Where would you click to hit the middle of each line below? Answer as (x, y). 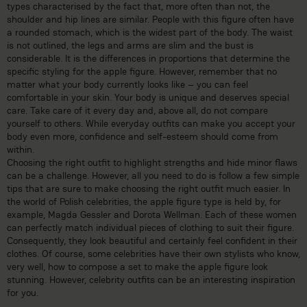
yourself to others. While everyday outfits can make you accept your (151, 123)
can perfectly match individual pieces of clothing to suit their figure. (150, 227)
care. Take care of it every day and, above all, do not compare (137, 110)
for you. (23, 292)
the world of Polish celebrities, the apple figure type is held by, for (144, 201)
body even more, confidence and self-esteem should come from (143, 136)
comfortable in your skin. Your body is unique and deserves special (148, 97)
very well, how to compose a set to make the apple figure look (137, 266)
